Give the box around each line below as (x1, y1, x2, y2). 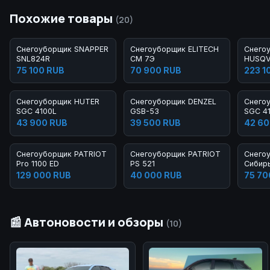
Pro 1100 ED (16, 159, 59, 169)
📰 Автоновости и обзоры (10, 213, 166, 230)
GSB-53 (130, 106, 159, 116)
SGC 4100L (16, 106, 57, 116)
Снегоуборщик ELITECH (130, 44, 219, 54)
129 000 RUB (16, 170, 71, 181)
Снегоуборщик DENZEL (130, 96, 216, 106)
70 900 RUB (130, 64, 181, 75)
